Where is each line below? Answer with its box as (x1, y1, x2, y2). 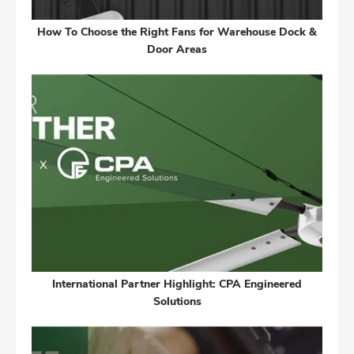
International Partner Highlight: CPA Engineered (52, 276, 302, 292)
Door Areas (147, 41, 207, 57)
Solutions (153, 293, 201, 309)
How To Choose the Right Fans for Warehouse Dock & (37, 24, 317, 40)
